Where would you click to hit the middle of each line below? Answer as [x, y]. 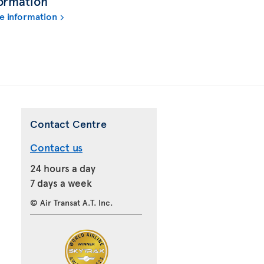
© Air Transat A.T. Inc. [71, 202]
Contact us [56, 147]
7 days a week [61, 182]
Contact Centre [68, 123]
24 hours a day [63, 168]
